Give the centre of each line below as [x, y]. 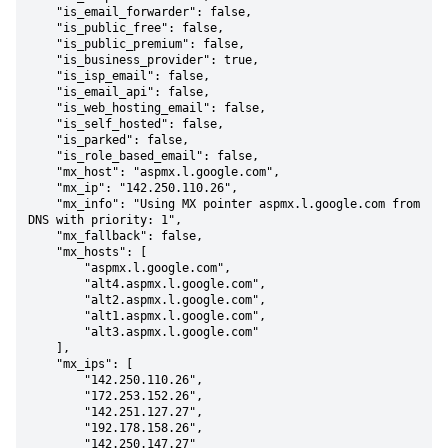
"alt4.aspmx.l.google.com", [56, 284]
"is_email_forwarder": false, [42, 12]
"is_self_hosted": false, [42, 124]
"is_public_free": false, [42, 28]
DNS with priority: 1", [105, 220]
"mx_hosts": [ [42, 252]
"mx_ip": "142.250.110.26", [42, 188]
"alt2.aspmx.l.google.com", [56, 300]
